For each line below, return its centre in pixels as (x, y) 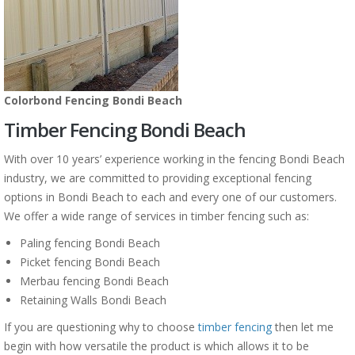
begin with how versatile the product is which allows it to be (157, 346)
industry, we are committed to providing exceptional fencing (158, 178)
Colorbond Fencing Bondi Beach (93, 100)
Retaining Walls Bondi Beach (93, 300)
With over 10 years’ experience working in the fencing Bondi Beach (174, 159)
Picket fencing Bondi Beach (90, 262)
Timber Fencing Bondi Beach (125, 130)
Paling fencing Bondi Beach (90, 243)
